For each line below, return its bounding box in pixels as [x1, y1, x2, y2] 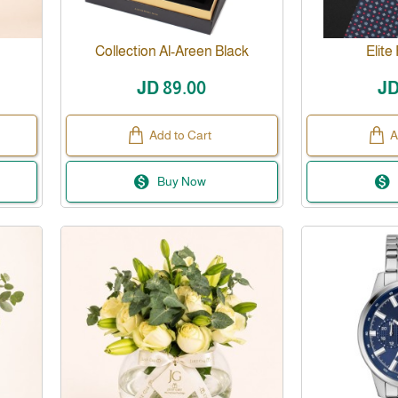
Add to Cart [149, 127, 212, 142]
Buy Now [157, 173, 207, 188]
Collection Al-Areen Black [94, 43, 249, 59]
